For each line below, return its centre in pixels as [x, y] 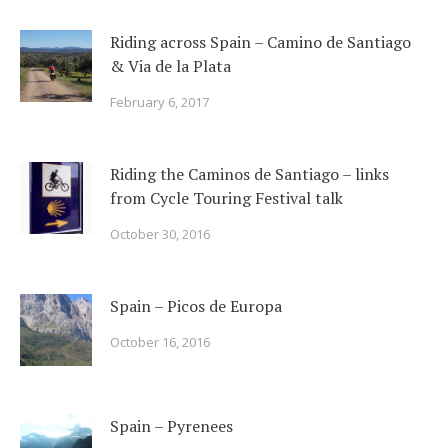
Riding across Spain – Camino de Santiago [260, 42]
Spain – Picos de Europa [196, 306]
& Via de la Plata [170, 66]
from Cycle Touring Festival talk [226, 198]
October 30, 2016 [160, 234]
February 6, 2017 [159, 102]
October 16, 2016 [160, 342]
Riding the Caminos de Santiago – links [249, 174]
